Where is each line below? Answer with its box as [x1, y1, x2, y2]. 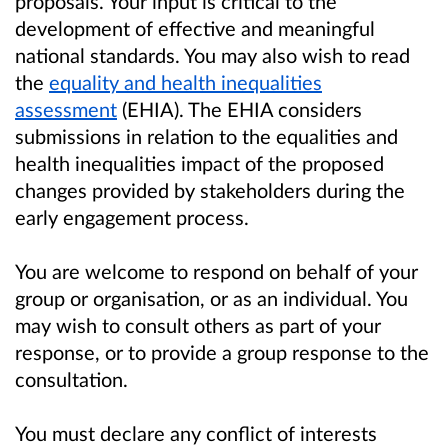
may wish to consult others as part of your [15, 312, 381, 337]
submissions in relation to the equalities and [15, 123, 398, 148]
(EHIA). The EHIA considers [117, 96, 362, 121]
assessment [15, 96, 117, 121]
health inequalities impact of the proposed [15, 150, 384, 175]
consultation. [15, 366, 128, 391]
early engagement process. [15, 204, 249, 229]
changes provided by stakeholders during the [15, 177, 405, 202]
